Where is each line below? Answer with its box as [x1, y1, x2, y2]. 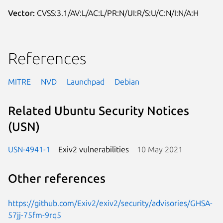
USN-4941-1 [8, 144, 50, 154]
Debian [114, 77, 139, 86]
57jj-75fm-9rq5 [8, 210, 61, 220]
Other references [8, 172, 106, 186]
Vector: [8, 8, 35, 17]
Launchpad [67, 77, 105, 86]
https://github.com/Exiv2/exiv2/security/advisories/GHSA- [8, 198, 213, 208]
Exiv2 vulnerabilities [58, 144, 129, 154]
